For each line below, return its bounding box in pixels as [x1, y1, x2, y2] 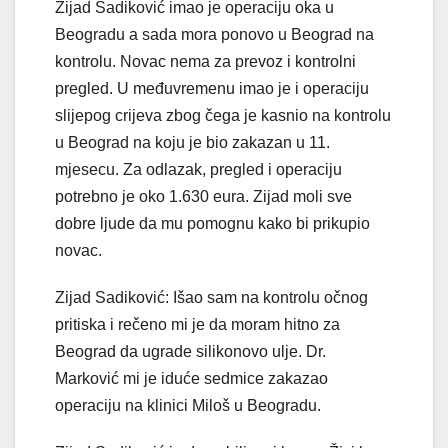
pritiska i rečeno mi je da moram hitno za [55, 316, 340, 334]
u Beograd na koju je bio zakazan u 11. [55, 134, 330, 152]
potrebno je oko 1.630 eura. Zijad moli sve [55, 188, 352, 206]
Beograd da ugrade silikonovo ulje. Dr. [55, 343, 326, 361]
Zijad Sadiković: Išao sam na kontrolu [55, 289, 324, 307]
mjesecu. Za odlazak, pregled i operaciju [55, 161, 342, 179]
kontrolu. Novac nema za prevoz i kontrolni [55, 53, 356, 71]
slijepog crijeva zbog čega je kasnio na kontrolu [55, 107, 391, 125]
